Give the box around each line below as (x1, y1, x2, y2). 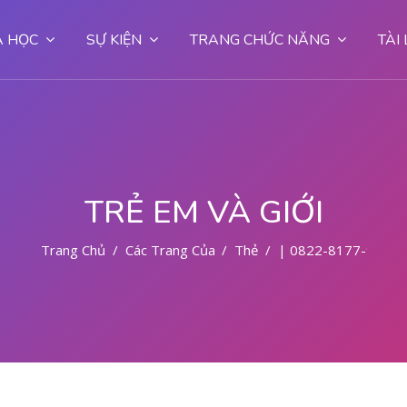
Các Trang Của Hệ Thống (124, 241, 281, 259)
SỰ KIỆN (86, 30, 142, 50)
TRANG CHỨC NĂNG (190, 30, 330, 50)
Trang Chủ (40, 241, 105, 259)
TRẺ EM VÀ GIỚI (84, 191, 323, 233)
